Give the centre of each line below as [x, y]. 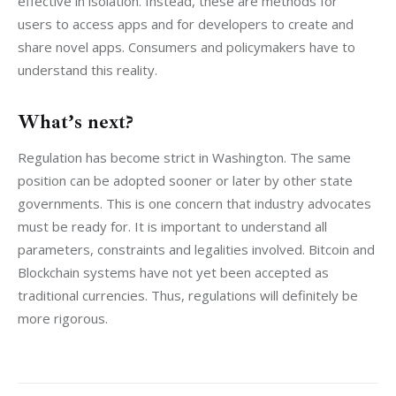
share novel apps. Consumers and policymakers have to [188, 46]
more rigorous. [63, 318]
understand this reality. [88, 69]
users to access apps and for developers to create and [187, 23]
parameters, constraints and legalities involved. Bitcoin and [198, 249]
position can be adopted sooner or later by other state [187, 180]
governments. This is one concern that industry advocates [196, 203]
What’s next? [76, 122]
